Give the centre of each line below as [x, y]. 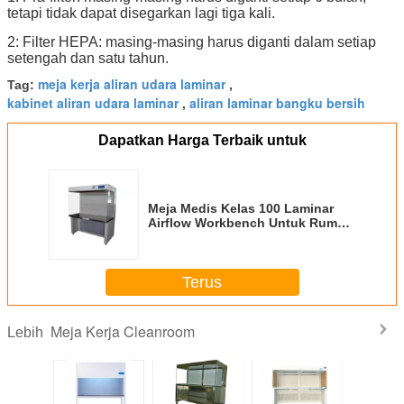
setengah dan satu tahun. [88, 59]
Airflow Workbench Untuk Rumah [250, 223]
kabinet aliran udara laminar [93, 103]
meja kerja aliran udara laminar [132, 84]
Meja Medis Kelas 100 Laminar [241, 209]
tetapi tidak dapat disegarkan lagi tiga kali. [141, 14]
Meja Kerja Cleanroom [123, 332]
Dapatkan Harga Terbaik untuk [202, 141]
